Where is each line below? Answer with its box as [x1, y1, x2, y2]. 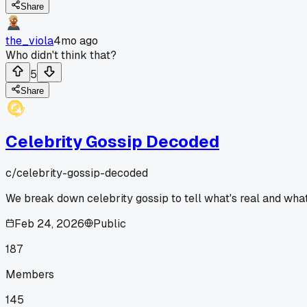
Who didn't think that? [5, 47, 116, 62]
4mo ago [53, 33, 98, 48]
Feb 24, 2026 [14, 216, 84, 231]
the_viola [5, 33, 53, 48]
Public [93, 216, 126, 231]
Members [5, 267, 54, 282]
